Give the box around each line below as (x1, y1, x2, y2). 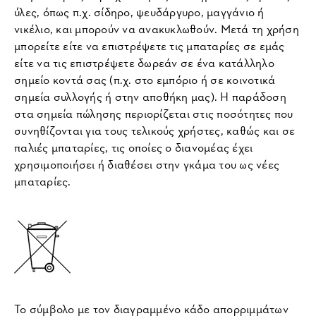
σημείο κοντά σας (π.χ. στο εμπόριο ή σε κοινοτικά (14, 71, 276, 87)
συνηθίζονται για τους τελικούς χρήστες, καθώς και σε (14, 121, 295, 138)
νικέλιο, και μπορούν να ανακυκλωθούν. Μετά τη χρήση (14, 20, 299, 37)
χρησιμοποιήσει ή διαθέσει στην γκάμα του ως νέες (14, 155, 279, 172)
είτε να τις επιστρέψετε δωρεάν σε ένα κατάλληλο (14, 54, 274, 71)
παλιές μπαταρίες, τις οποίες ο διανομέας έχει (14, 138, 253, 155)
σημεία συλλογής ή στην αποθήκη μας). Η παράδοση (14, 87, 286, 104)
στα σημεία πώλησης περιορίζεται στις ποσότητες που (14, 104, 293, 121)
